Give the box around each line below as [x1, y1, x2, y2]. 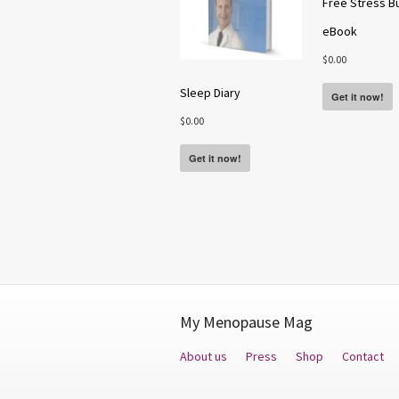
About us [180, 347, 227, 364]
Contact [342, 347, 384, 364]
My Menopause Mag [180, 311, 313, 332]
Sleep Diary [180, 84, 240, 101]
